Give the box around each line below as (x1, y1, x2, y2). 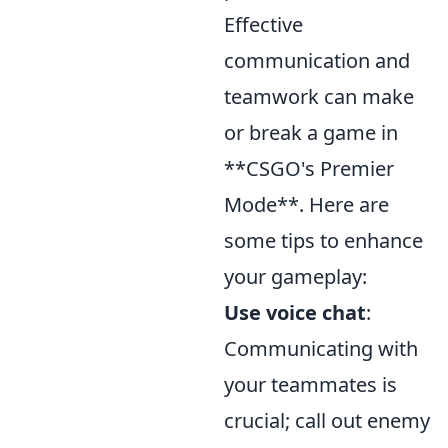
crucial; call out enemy (224, 407, 430, 435)
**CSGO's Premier (224, 155, 394, 183)
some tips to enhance (224, 227, 423, 255)
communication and (224, 47, 410, 75)
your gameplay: (224, 263, 367, 291)
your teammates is (224, 371, 397, 399)
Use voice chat (224, 299, 366, 327)
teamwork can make (224, 83, 414, 111)
